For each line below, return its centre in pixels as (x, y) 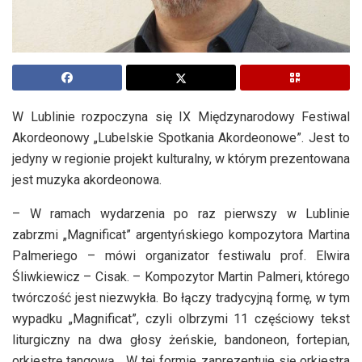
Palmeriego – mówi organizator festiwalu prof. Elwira (181, 255)
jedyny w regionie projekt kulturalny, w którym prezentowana (181, 158)
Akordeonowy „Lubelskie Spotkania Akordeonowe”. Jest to (181, 137)
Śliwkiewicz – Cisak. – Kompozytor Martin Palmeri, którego (181, 276)
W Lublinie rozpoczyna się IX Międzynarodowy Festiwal (181, 116)
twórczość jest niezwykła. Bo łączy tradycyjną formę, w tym (181, 297)
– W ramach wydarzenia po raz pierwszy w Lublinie (181, 213)
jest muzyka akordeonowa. (87, 179)
